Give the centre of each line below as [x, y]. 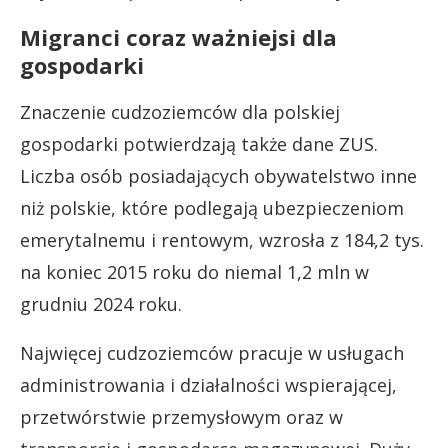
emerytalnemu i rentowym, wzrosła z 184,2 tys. [222, 239]
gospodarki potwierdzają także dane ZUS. [199, 143]
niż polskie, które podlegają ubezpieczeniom [212, 207]
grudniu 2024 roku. [101, 303]
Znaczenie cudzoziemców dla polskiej [180, 111]
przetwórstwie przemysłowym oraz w [181, 416]
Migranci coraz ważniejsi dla [178, 36]
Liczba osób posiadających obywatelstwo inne [218, 175]
